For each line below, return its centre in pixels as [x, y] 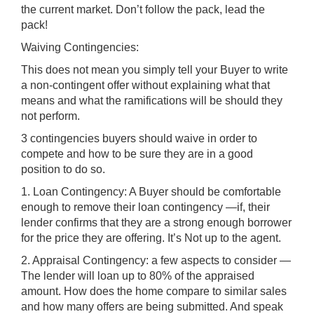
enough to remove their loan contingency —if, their [145, 207]
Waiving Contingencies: [80, 47]
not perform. [50, 116]
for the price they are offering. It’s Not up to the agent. [151, 238]
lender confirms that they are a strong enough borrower [156, 222]
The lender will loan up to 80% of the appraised [138, 275]
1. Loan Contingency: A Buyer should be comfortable [151, 191]
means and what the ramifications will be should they [152, 100]
